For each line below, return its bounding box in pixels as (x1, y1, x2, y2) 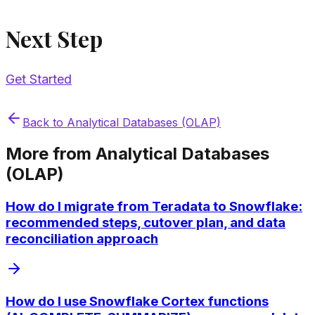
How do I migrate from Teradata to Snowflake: (6, 198, 302, 215)
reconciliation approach (6, 231, 158, 247)
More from (6, 143, 96, 165)
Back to (22, 115, 67, 130)
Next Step (6, 23, 103, 53)
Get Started (6, 72, 72, 87)
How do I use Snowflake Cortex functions (6, 292, 269, 309)
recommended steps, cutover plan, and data (6, 214, 285, 231)
